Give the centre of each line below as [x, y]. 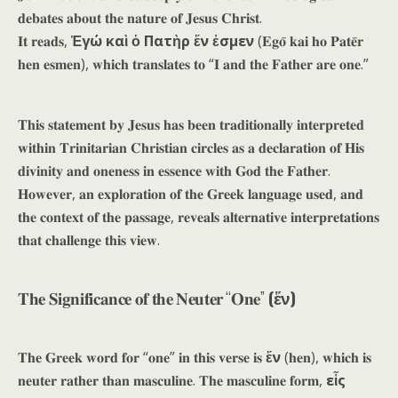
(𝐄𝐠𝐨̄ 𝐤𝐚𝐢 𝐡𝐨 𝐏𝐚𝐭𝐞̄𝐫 [309, 41]
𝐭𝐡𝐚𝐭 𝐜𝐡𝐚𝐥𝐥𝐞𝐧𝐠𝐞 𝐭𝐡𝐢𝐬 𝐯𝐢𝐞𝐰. [89, 240]
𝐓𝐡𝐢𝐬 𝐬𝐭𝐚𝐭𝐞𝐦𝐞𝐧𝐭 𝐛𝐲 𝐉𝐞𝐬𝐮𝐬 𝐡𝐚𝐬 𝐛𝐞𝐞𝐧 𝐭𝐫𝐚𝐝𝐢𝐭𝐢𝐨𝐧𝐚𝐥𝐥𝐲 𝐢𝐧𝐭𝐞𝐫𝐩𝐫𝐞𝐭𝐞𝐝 [191, 124]
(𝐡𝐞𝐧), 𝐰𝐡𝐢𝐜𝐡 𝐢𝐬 [326, 357]
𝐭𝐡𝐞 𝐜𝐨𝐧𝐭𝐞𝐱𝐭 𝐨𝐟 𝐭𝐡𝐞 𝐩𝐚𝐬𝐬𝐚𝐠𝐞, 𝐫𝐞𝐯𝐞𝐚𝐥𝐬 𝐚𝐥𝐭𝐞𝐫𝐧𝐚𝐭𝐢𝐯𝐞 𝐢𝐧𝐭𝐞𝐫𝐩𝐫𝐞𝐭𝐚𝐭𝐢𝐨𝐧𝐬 [199, 217]
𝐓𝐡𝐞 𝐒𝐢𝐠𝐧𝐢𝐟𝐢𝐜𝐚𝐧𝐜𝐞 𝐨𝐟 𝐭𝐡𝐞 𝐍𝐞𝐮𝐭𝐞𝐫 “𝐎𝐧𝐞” [141, 297]
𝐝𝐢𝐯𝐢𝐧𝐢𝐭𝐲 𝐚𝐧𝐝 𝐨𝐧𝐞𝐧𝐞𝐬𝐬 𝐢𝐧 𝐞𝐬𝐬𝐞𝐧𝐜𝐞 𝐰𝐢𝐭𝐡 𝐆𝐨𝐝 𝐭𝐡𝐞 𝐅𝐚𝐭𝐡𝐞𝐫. [174, 171]
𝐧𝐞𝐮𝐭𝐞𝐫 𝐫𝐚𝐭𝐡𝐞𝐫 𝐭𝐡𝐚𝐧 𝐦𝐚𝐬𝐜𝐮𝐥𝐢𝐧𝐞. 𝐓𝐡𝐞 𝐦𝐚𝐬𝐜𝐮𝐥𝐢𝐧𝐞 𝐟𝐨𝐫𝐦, [172, 380]
